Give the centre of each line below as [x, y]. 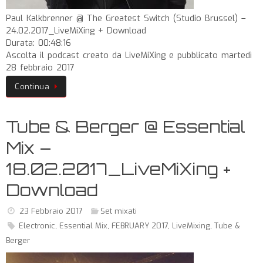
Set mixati [119, 211]
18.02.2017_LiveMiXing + [118, 169]
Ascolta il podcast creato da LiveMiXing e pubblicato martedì [129, 55]
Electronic [37, 226]
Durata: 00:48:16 [38, 43]
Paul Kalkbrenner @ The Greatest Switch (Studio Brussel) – [126, 18]
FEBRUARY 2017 [139, 226]
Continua [32, 87]
